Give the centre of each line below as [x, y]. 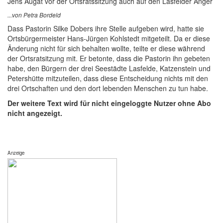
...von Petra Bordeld [34, 14]
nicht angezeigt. [35, 113]
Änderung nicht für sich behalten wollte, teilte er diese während [106, 48]
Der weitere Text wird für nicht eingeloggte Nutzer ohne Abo [109, 103]
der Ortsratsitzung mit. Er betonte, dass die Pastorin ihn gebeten [109, 58]
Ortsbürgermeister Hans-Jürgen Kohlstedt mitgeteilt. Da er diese [109, 38]
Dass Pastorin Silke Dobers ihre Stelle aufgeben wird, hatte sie [106, 28]
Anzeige [16, 153]
